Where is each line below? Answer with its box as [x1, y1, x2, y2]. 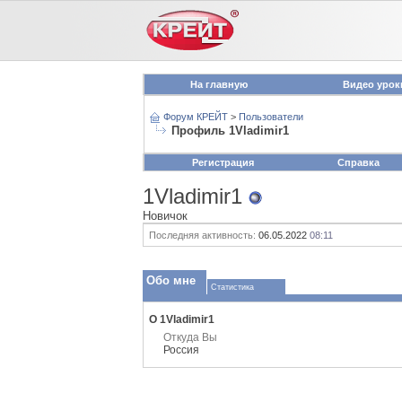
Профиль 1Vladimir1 [170, 124, 289, 137]
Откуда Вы [163, 331, 218, 344]
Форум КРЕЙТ [162, 111, 228, 122]
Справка [336, 157, 380, 168]
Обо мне [146, 274, 197, 287]
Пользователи [238, 111, 303, 122]
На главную [189, 79, 248, 90]
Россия [163, 344, 200, 356]
